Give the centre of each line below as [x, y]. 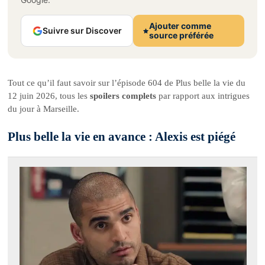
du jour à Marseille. [44, 109]
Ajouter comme [180, 26]
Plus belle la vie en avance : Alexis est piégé [122, 136]
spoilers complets [123, 96]
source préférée [182, 35]
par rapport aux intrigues [203, 96]
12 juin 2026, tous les [49, 96]
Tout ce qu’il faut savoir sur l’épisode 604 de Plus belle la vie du [127, 83]
